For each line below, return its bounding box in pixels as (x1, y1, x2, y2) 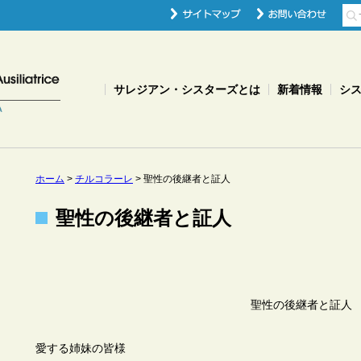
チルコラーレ (75, 173, 133, 185)
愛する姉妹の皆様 (35, 342, 126, 355)
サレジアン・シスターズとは (114, 82, 260, 96)
